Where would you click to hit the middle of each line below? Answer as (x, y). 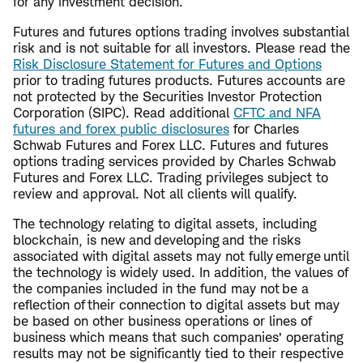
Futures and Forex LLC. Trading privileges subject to (171, 178)
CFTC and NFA (277, 113)
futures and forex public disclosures (121, 129)
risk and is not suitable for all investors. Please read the (181, 48)
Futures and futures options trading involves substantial (181, 32)
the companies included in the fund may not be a (161, 289)
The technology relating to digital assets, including (165, 224)
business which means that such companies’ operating (178, 337)
